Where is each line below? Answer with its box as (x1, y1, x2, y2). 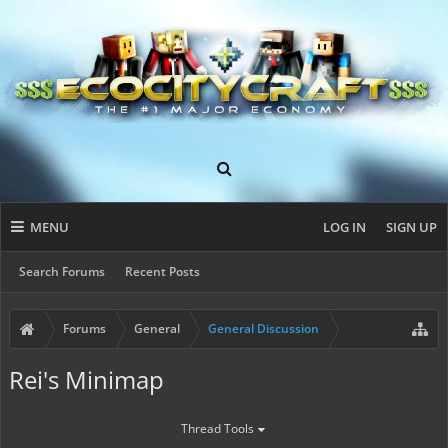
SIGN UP (386, 218, 437, 236)
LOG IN (323, 218, 366, 236)
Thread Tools (180, 420, 254, 437)
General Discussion (208, 320, 319, 337)
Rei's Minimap (9, 363, 164, 396)
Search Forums (19, 263, 105, 280)
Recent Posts (125, 263, 200, 280)
